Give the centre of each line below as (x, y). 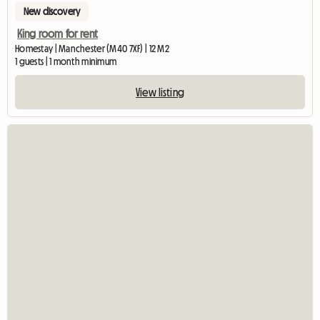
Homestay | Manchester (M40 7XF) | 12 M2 (92, 49)
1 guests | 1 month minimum (66, 62)
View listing (160, 92)
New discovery (52, 12)
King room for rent (57, 34)
